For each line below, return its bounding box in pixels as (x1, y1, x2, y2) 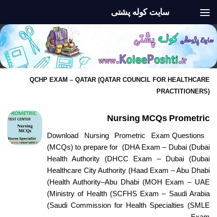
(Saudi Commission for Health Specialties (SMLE (47, 201, 210, 209)
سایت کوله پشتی (111, 7, 169, 17)
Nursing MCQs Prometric (107, 113, 210, 123)
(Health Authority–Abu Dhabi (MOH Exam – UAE (47, 178, 210, 186)
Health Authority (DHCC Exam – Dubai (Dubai (47, 155, 210, 163)
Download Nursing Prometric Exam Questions (47, 131, 204, 139)
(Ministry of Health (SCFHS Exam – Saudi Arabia (47, 189, 210, 198)
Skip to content (13, 9, 64, 17)
